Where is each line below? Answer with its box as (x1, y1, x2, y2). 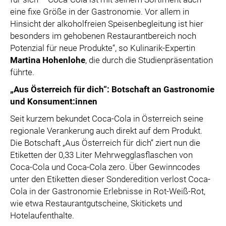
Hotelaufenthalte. (10, 210, 74, 220)
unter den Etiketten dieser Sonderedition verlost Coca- (10, 174, 210, 184)
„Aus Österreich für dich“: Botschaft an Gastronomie (10, 84, 214, 94)
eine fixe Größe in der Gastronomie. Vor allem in (10, 7, 189, 17)
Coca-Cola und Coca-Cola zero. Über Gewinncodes (10, 162, 200, 172)
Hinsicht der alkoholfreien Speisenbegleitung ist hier (10, 19, 203, 29)
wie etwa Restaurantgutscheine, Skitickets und (10, 198, 182, 208)
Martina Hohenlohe (10, 55, 85, 65)
